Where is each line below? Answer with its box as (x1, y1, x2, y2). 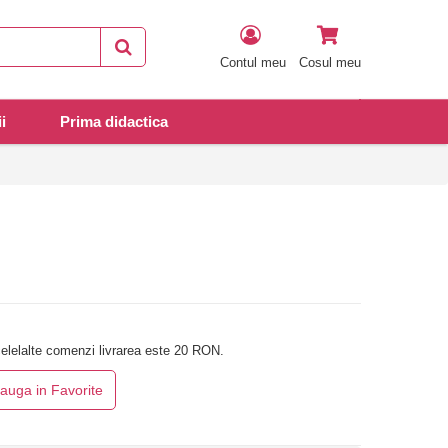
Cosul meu (299, 55, 361, 70)
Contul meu (220, 55, 286, 70)
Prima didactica (60, 113, 168, 131)
